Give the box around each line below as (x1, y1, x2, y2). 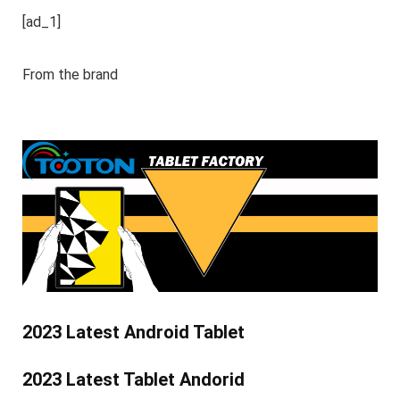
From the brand (21, 65, 118, 83)
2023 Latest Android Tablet (21, 321, 245, 343)
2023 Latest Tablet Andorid (21, 368, 245, 390)
